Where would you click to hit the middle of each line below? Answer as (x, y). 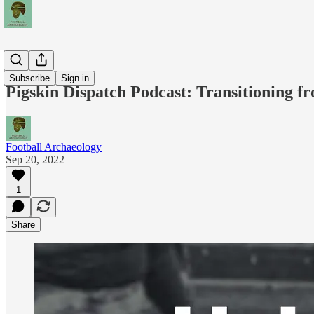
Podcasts (25, 62)
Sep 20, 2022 (35, 159)
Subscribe (29, 78)
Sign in (75, 78)
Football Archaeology (54, 146)
